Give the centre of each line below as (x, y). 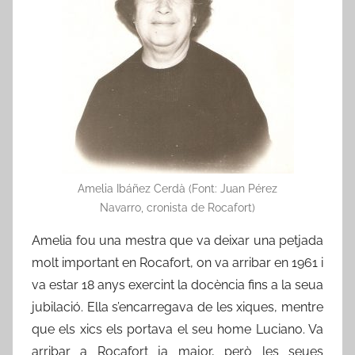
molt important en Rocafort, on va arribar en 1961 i (177, 262)
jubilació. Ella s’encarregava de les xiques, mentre (177, 307)
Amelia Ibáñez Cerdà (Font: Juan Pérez (177, 188)
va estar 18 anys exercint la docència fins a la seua (177, 284)
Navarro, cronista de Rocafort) (177, 207)
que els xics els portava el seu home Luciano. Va (177, 329)
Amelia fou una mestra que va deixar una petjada (177, 240)
